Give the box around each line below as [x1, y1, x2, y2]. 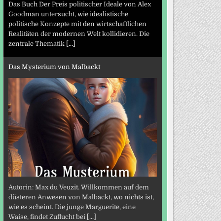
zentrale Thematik [8, 40, 66, 48]
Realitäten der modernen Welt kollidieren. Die [8, 30, 149, 38]
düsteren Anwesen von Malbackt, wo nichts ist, [8, 193, 154, 201]
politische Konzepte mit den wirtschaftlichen [8, 20, 147, 28]
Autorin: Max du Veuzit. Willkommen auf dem [8, 184, 149, 191]
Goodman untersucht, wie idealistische [8, 10, 128, 18]
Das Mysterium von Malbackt [8, 63, 100, 71]
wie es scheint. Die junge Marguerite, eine [8, 203, 136, 211]
